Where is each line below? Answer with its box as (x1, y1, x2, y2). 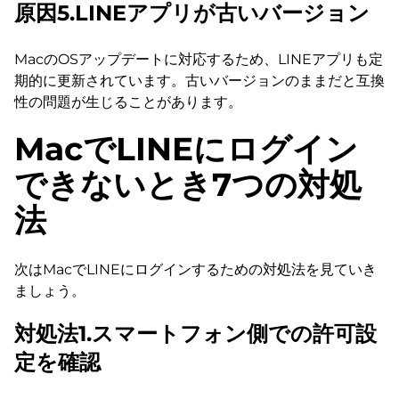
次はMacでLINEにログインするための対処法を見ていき (14, 261, 377, 279)
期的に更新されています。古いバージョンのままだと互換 (14, 72, 385, 90)
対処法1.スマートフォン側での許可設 (14, 321, 377, 347)
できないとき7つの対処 (14, 165, 362, 205)
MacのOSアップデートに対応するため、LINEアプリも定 (14, 51, 383, 69)
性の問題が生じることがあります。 (14, 94, 242, 111)
